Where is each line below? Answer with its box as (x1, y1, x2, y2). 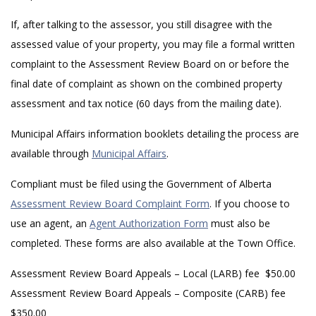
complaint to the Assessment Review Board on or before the (11, 57, 289, 71)
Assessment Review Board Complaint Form (11, 197, 209, 210)
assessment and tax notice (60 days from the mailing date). (11, 97, 281, 110)
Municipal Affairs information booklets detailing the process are (11, 127, 299, 140)
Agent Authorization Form (90, 217, 208, 230)
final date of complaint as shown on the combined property (11, 77, 282, 90)
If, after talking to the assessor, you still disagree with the (11, 18, 272, 31)
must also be (208, 217, 270, 230)
